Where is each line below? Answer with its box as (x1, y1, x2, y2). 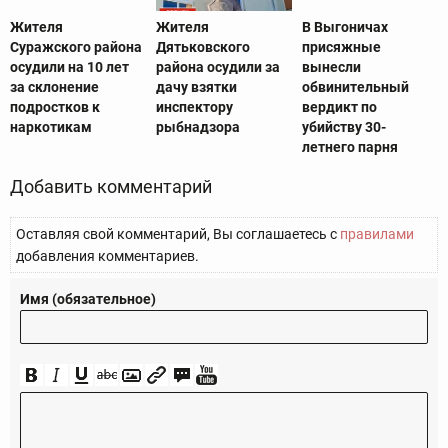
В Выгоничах (301, 19, 388, 36)
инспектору (155, 99, 233, 116)
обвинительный (301, 79, 409, 96)
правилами (340, 226, 414, 243)
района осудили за (155, 59, 280, 76)
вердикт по (301, 99, 377, 116)
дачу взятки (155, 79, 237, 96)
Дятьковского (155, 39, 250, 56)
